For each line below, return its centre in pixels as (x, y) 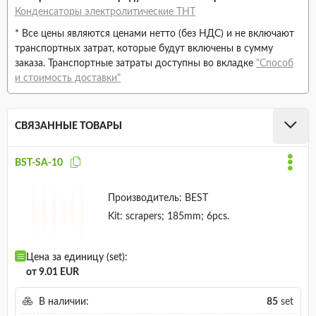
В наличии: (62, 302)
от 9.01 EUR (53, 273)
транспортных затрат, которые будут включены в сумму (144, 49)
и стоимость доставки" (68, 79)
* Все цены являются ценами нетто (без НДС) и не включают (154, 34)
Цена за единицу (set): (77, 258)
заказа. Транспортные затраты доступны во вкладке (135, 64)
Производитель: (145, 199)
